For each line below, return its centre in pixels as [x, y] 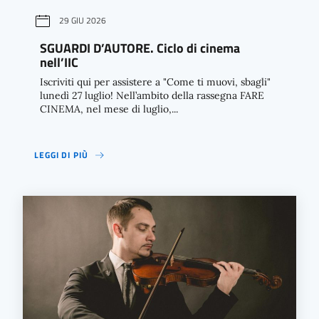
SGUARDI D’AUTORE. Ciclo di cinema [140, 48]
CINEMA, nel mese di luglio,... [109, 109]
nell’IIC [59, 63]
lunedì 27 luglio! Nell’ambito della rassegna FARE [152, 96]
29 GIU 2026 [83, 21]
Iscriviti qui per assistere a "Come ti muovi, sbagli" [155, 82]
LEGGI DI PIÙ [61, 155]
